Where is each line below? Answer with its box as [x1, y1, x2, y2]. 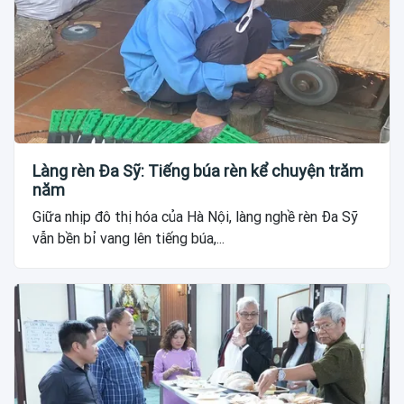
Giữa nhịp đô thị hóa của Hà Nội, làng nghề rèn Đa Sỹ [32, 208, 358, 226]
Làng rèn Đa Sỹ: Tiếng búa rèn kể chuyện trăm [32, 161, 363, 181]
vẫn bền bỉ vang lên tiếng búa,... [32, 230, 225, 248]
